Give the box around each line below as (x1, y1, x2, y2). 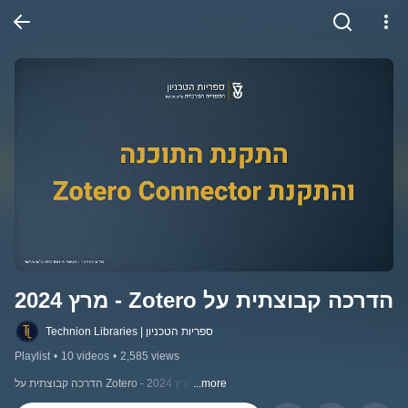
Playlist (15, 350, 50, 363)
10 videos (61, 350, 109, 363)
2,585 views (120, 350, 179, 363)
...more (193, 377, 227, 391)
